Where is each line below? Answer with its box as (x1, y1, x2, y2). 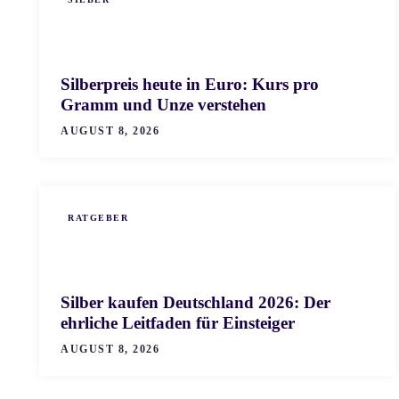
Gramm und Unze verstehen (61, 95, 266, 115)
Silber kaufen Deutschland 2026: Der (61, 293, 330, 313)
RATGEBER (68, 212, 128, 223)
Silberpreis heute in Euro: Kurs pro (61, 75, 319, 94)
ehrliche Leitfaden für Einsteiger (61, 313, 295, 333)
